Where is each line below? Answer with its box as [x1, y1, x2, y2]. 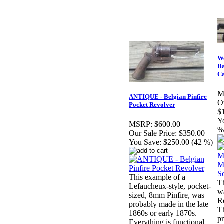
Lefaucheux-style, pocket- [129, 182, 211, 191]
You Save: [129, 138, 161, 147]
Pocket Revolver [129, 101, 175, 109]
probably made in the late [129, 200, 208, 209]
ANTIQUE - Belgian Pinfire [129, 93, 207, 101]
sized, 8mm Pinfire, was [129, 191, 204, 200]
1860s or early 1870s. [129, 209, 197, 218]
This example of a [129, 173, 185, 182]
